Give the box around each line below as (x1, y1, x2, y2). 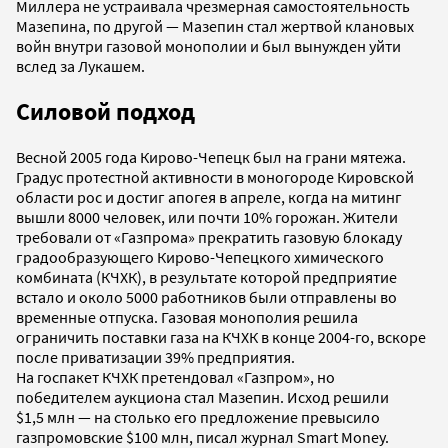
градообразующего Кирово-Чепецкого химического (16, 247, 384, 268)
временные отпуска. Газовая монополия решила (16, 307, 358, 328)
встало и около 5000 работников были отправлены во (16, 287, 397, 308)
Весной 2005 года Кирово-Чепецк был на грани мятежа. (16, 147, 406, 168)
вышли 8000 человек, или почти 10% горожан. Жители (16, 207, 398, 228)
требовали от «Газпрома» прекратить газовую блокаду (16, 227, 402, 248)
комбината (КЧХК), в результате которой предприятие (16, 267, 397, 288)
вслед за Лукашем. (16, 56, 145, 77)
